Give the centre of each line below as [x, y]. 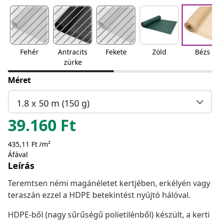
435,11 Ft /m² [29, 144]
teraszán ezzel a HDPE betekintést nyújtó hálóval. [99, 195]
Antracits [73, 52]
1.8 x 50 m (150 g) [53, 103]
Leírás [21, 166]
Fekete [116, 52]
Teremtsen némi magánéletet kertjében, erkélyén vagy [109, 183]
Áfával [18, 155]
